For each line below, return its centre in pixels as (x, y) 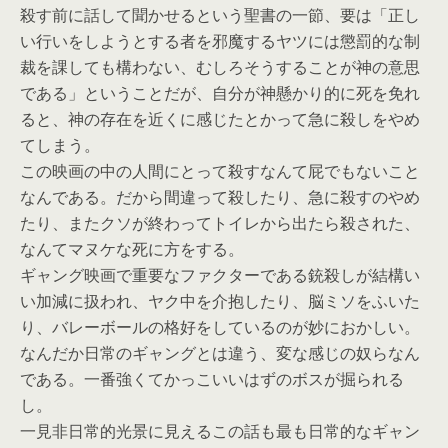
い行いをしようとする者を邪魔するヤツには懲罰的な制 (220, 41)
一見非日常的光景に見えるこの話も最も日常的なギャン (220, 431)
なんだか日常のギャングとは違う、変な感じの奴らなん (220, 353)
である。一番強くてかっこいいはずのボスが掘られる (212, 379)
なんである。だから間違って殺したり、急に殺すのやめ (220, 197)
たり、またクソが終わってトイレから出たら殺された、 (220, 223)
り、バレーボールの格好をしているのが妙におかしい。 (220, 327)
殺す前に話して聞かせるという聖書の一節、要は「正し (220, 15)
